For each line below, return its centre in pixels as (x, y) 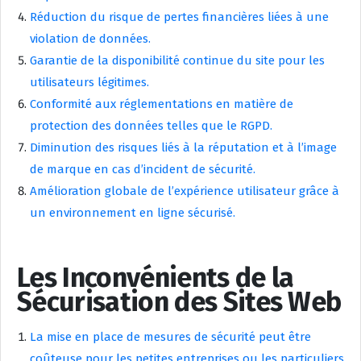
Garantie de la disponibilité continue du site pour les (177, 61)
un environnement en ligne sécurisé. (133, 213)
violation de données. (90, 39)
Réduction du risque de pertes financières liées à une (179, 17)
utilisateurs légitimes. (89, 83)
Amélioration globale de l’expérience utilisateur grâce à (185, 191)
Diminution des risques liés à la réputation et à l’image (183, 148)
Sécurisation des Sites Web (179, 302)
